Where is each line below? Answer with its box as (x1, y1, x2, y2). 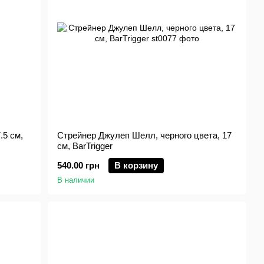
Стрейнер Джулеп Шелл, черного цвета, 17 (57, 130, 232, 140)
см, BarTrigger (57, 141, 113, 151)
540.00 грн (57, 160, 100, 170)
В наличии (57, 176, 95, 184)
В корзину (114, 160, 159, 170)
